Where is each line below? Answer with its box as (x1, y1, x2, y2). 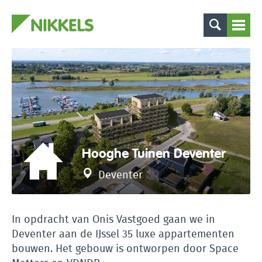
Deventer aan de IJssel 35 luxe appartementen (12, 226, 235, 242)
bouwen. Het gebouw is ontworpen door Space (12, 241, 239, 256)
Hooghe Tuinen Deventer (82, 145, 226, 161)
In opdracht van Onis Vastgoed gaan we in (12, 212, 215, 227)
